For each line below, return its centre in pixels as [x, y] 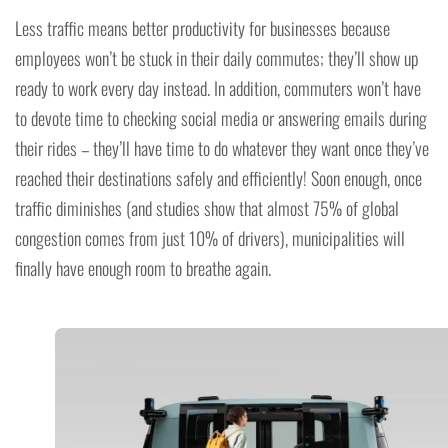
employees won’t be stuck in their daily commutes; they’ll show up [217, 58]
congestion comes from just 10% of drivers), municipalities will [210, 238]
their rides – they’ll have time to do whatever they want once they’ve [222, 148]
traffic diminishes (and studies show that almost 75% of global [207, 208]
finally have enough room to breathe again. [143, 268]
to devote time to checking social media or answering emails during [221, 118]
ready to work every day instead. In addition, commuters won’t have [218, 88]
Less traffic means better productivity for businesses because [202, 28]
